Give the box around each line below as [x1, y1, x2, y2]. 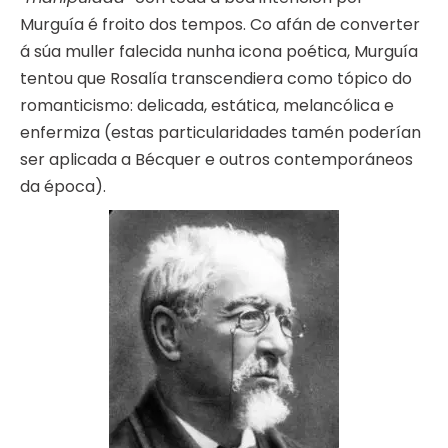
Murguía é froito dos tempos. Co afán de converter [20, 13, 420, 37]
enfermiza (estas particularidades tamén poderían [20, 121, 421, 145]
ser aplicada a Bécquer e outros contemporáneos [20, 148, 413, 172]
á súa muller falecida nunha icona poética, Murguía [20, 40, 418, 64]
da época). [20, 175, 106, 199]
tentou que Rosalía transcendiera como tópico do [20, 67, 412, 91]
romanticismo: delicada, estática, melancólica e [20, 94, 394, 118]
